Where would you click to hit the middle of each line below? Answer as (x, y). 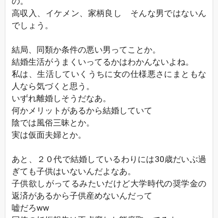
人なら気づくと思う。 (53, 86)
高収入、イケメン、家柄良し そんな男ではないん (109, 13)
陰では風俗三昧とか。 (53, 123)
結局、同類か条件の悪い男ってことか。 (86, 50)
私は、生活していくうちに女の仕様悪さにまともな (109, 74)
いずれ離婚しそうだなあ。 (61, 98)
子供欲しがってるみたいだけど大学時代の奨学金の (109, 183)
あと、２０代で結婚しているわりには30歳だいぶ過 (109, 159)
